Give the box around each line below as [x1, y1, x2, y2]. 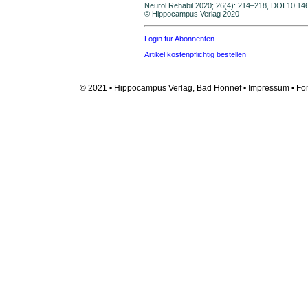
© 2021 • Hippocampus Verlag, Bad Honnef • [80, 83, 248, 93]
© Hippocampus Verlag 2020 [144, 9, 239, 18]
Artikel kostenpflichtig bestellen [144, 49, 246, 58]
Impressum [248, 83, 289, 93]
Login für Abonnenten [144, 34, 214, 43]
